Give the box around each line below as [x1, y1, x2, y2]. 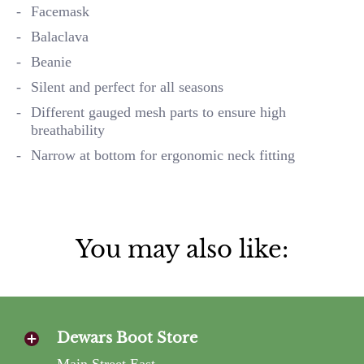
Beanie [31, 53, 71, 70]
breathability [31, 121, 105, 138]
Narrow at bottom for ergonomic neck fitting [31, 146, 295, 163]
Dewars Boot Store [57, 328, 197, 347]
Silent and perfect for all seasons [31, 78, 223, 95]
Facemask [31, 2, 89, 19]
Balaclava [31, 28, 89, 45]
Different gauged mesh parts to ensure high [31, 103, 286, 120]
